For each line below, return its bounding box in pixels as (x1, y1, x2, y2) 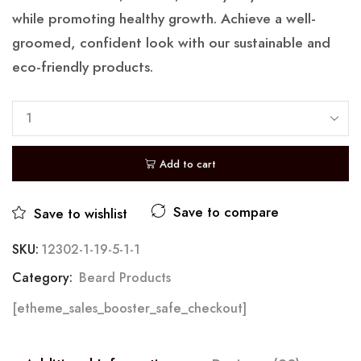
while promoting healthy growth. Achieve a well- (12, 8, 316, 30)
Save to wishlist (34, 204, 127, 224)
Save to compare (173, 202, 279, 222)
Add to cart (160, 156, 216, 172)
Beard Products (79, 268, 171, 288)
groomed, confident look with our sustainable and (12, 32, 330, 54)
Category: (12, 268, 77, 288)
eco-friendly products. (12, 56, 153, 78)
